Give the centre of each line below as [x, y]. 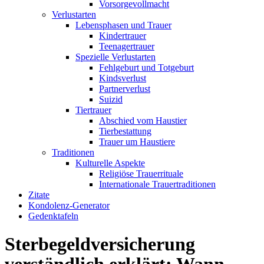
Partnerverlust [125, 89]
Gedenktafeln [53, 216]
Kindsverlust [123, 78]
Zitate [39, 195]
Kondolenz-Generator [69, 205]
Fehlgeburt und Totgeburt [146, 67]
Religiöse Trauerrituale [141, 174]
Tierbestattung [125, 131]
